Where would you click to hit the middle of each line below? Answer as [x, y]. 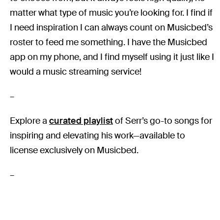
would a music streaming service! [76, 72]
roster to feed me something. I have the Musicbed [109, 42]
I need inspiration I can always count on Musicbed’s [111, 28]
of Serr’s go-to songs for [163, 121]
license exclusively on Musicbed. [74, 151]
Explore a [30, 121]
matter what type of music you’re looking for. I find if [111, 13]
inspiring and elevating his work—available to [98, 136]
